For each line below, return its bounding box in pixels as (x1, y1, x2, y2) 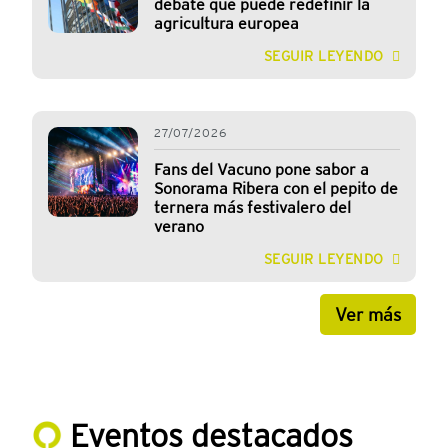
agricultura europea (154, 14, 299, 34)
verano (154, 217, 204, 237)
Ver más (335, 304, 401, 326)
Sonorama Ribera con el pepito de (154, 179, 398, 199)
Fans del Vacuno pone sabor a (154, 160, 369, 180)
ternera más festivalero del (154, 198, 351, 218)
